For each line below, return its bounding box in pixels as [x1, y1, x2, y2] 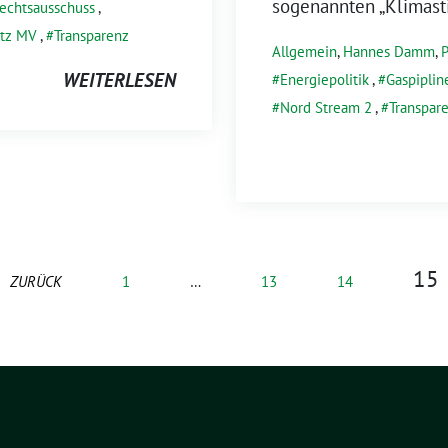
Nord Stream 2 [280, 97, 372, 117]
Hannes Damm [343, 41, 435, 61]
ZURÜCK [9, 271, 62, 291]
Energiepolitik [280, 69, 369, 89]
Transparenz [54, 25, 129, 45]
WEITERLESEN [63, 67, 176, 92]
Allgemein [272, 41, 337, 61]
